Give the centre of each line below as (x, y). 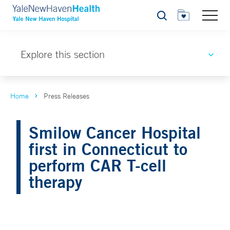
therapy (55, 181)
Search (168, 18)
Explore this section (63, 54)
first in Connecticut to (108, 149)
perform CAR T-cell (98, 165)
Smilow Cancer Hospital (115, 132)
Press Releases (66, 96)
